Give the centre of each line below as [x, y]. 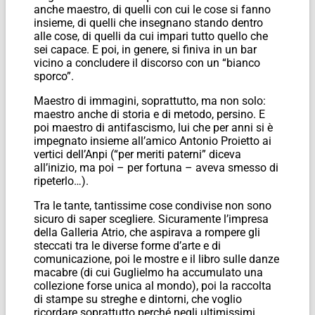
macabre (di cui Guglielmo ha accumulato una [148, 272]
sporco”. [54, 76]
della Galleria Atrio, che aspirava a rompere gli [147, 232]
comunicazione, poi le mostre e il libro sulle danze [156, 259]
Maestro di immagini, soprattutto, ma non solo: [150, 101]
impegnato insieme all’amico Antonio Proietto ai [153, 141]
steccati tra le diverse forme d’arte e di [127, 245]
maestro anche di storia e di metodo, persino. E [149, 114]
